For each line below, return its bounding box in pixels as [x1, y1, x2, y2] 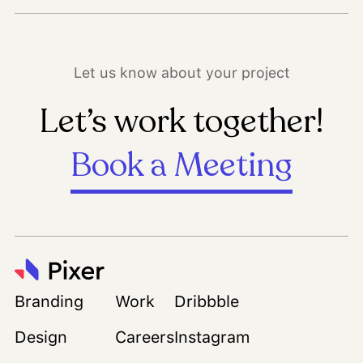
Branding [15, 292, 83, 312]
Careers [115, 327, 174, 348]
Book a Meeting [70, 143, 293, 187]
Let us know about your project [73, 63, 290, 81]
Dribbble [174, 292, 239, 312]
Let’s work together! [40, 99, 323, 143]
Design [15, 327, 67, 348]
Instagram [174, 327, 250, 348]
